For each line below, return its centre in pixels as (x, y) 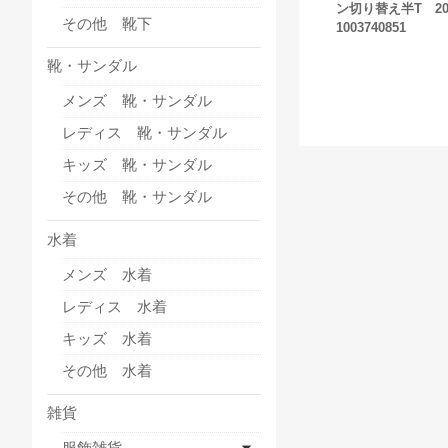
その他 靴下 (107, 23)
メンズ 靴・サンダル (137, 101)
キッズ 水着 (107, 338)
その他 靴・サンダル (137, 197)
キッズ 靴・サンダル (137, 165)
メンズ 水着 (107, 274)
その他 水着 (107, 370)
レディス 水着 (114, 306)
